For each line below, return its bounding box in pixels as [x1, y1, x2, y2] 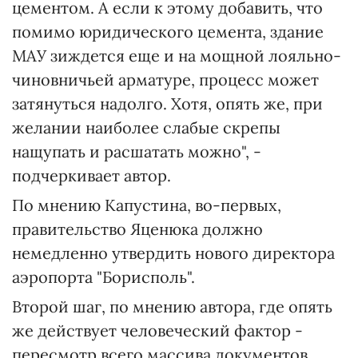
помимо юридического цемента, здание [12, 22, 324, 42]
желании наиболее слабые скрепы [12, 117, 280, 138]
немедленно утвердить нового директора [12, 243, 335, 264]
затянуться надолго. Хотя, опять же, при [12, 93, 323, 114]
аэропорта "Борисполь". [12, 267, 195, 288]
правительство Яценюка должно [12, 219, 263, 240]
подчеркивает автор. [12, 165, 171, 186]
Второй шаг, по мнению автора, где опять [12, 296, 332, 317]
